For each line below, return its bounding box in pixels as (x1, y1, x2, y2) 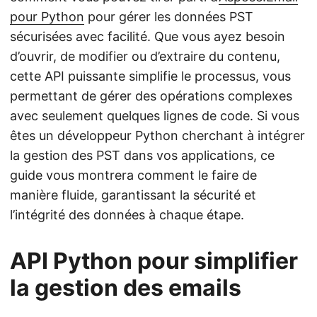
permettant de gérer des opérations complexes (10, 88, 292, 103)
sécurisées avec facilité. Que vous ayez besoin (10, 29, 285, 44)
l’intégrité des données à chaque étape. (10, 207, 244, 222)
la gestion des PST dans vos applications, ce (10, 148, 275, 163)
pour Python (10, 9, 84, 24)
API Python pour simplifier (10, 247, 298, 275)
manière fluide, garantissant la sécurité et (10, 188, 256, 202)
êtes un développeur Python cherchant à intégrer (10, 128, 305, 143)
